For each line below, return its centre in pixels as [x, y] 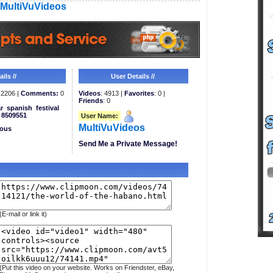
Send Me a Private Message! [128, 144]
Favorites [139, 93]
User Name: [99, 115]
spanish [19, 108]
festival [47, 108]
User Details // [133, 76]
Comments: [39, 93]
